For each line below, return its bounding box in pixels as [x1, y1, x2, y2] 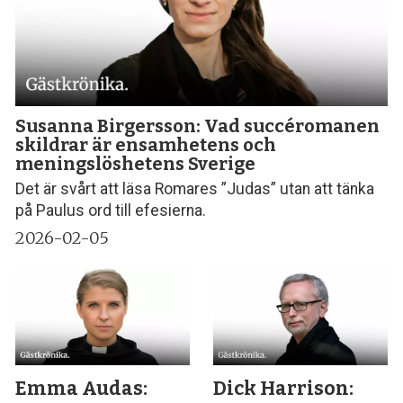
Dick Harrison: [213, 377, 354, 401]
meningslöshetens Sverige [15, 152, 256, 175]
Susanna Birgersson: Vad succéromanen [15, 114, 381, 137]
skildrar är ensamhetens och [15, 133, 277, 156]
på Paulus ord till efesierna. [15, 201, 207, 220]
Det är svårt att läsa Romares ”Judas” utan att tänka [15, 180, 375, 199]
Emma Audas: [15, 377, 148, 401]
